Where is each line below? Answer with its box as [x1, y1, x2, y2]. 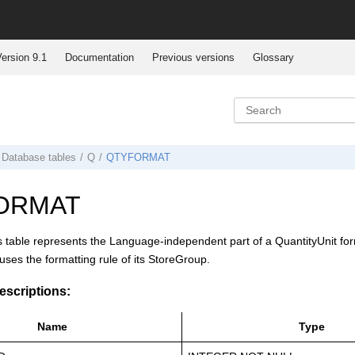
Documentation [64, 51, 134, 63]
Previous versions [151, 51, 235, 63]
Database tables [2, 151, 76, 163]
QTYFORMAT [106, 151, 170, 163]
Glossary [252, 51, 294, 63]
